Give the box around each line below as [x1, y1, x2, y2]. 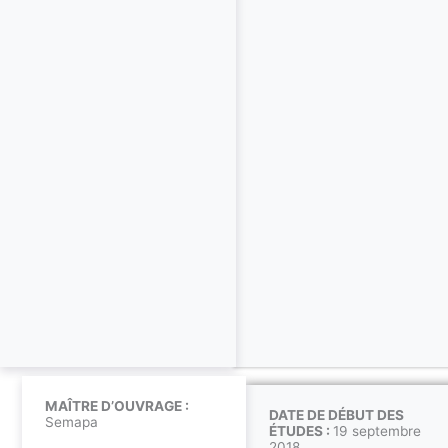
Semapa [44, 414, 98, 431]
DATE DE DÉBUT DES [268, 407, 404, 424]
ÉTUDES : [268, 423, 333, 440]
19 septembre [332, 423, 421, 440]
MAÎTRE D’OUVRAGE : [44, 398, 189, 415]
